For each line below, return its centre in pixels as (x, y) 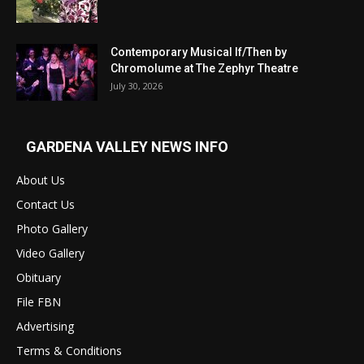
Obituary (39, 278)
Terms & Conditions (69, 351)
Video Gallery (50, 253)
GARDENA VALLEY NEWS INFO (127, 147)
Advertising (45, 327)
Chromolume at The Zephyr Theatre (204, 69)
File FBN (39, 302)
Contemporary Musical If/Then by (199, 52)
